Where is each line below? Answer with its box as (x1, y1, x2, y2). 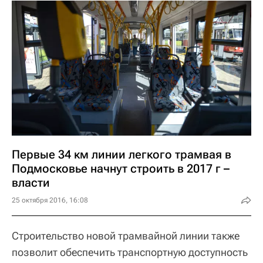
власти (12, 175, 50, 190)
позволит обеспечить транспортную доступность (12, 245, 248, 258)
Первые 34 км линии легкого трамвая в (12, 147, 231, 161)
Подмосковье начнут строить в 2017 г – (12, 161, 230, 176)
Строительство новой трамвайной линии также (12, 229, 240, 242)
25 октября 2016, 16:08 (12, 195, 88, 204)
